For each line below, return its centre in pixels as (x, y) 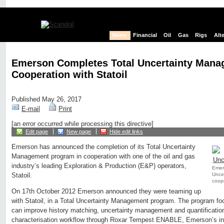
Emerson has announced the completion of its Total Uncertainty (103, 147)
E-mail (31, 109)
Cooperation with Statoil (69, 74)
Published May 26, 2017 (46, 99)
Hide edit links (126, 132)
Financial (145, 35)
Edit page (37, 132)
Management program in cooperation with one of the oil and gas (103, 156)
